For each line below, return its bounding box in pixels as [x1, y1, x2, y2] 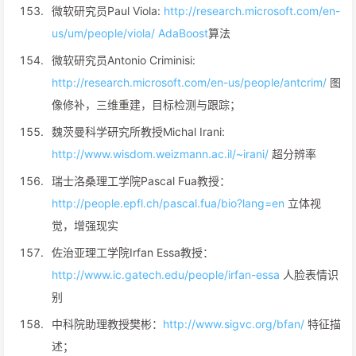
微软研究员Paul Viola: [52, 4, 164, 17]
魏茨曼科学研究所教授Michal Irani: [52, 125, 225, 138]
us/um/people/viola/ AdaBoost [52, 26, 208, 40]
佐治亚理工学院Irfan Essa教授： [52, 246, 214, 259]
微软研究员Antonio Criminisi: [52, 53, 195, 67]
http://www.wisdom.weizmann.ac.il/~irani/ [52, 147, 269, 161]
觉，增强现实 [52, 219, 118, 232]
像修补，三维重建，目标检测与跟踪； [52, 98, 241, 111]
